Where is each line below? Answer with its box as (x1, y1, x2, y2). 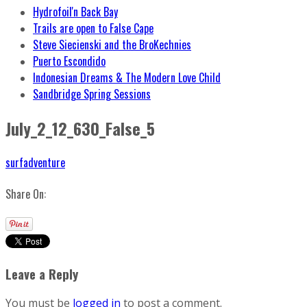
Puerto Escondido (33, 53, 106, 69)
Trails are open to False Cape (33, 20, 153, 36)
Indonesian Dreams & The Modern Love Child (33, 69, 221, 86)
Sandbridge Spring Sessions (33, 86, 151, 102)
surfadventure (5, 153, 65, 171)
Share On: (5, 185, 46, 202)
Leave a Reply (5, 264, 78, 283)
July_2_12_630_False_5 (5, 115, 155, 140)
